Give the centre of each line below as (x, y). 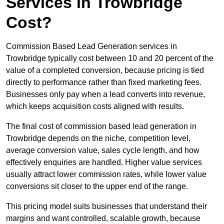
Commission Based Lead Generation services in (91, 46)
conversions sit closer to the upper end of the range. (97, 186)
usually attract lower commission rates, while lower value (106, 174)
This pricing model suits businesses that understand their (106, 206)
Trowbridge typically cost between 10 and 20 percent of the (110, 58)
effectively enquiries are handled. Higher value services (104, 162)
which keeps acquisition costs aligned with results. (95, 106)
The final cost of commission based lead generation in (101, 126)
